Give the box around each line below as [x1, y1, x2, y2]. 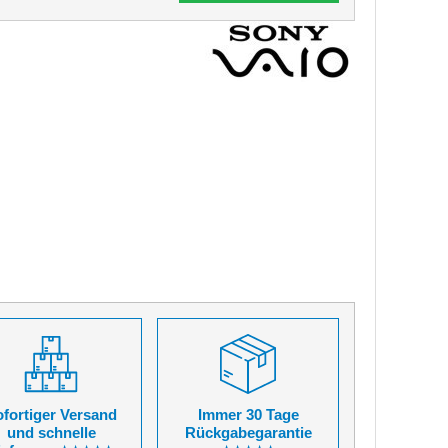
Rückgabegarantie [184, 424, 312, 441]
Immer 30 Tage [197, 406, 299, 423]
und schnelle [6, 424, 96, 441]
